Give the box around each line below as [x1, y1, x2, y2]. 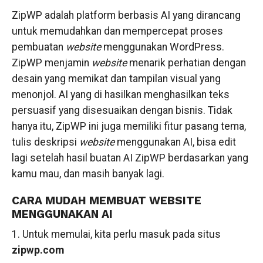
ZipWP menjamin [11, 57, 92, 69]
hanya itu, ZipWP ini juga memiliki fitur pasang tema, [11, 120, 246, 132]
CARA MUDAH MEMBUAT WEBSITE [11, 194, 201, 207]
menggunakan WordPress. [100, 41, 224, 53]
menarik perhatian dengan [126, 57, 246, 69]
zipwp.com [11, 244, 64, 256]
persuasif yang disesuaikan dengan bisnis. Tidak [11, 104, 232, 116]
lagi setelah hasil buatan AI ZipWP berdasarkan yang [11, 152, 248, 164]
